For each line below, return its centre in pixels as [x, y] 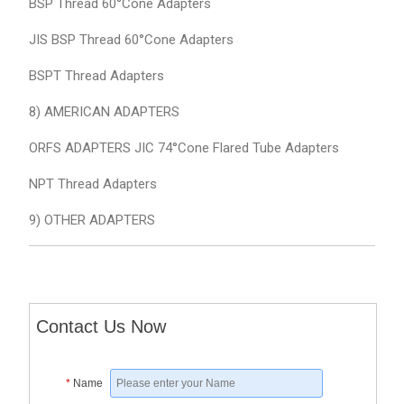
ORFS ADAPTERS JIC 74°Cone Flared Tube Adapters [184, 148]
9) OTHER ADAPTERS [92, 220]
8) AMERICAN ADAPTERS [104, 112]
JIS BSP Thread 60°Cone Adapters [131, 40]
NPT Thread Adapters [92, 184]
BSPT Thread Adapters [96, 76]
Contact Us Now [101, 326]
